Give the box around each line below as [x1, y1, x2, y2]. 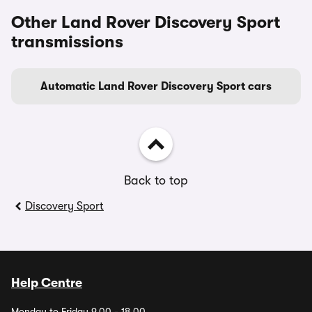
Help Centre [11, 276, 82, 290]
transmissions [11, 32, 123, 52]
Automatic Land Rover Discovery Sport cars [40, 80, 272, 93]
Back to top [124, 173, 188, 187]
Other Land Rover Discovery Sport [11, 13, 280, 32]
